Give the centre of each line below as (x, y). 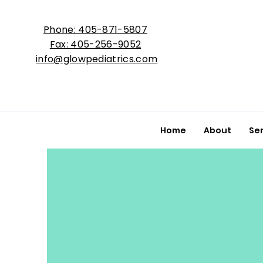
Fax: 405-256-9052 (95, 44)
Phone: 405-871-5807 (95, 30)
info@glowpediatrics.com (97, 59)
